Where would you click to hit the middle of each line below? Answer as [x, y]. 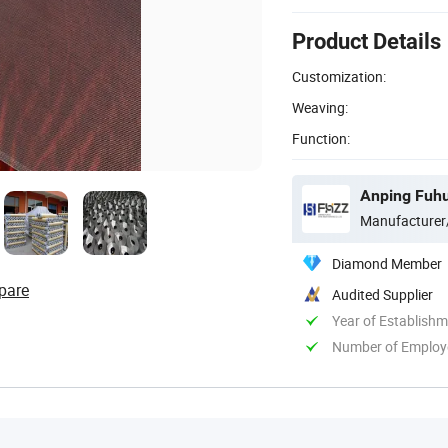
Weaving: [320, 107]
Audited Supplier [382, 294]
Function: [321, 138]
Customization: [339, 76]
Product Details [366, 41]
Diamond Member [387, 263]
